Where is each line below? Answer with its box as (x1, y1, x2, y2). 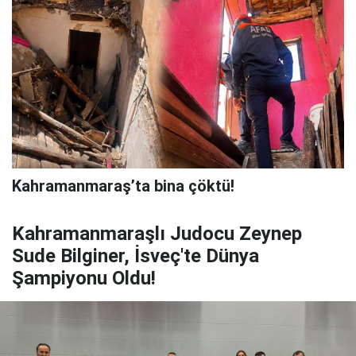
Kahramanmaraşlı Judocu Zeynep (12, 222, 302, 246)
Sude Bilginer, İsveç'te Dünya (12, 245, 259, 268)
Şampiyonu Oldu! (12, 267, 156, 290)
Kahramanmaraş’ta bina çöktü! (12, 176, 234, 196)
